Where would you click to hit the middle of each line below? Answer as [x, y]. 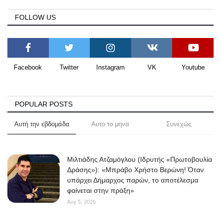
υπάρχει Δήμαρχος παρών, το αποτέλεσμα [133, 180]
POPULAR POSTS [44, 104]
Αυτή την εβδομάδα [42, 124]
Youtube [193, 68]
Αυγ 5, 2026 [81, 202]
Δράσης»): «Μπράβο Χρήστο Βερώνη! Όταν [135, 170]
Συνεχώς [179, 124]
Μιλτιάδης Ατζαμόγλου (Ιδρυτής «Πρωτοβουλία [140, 160]
